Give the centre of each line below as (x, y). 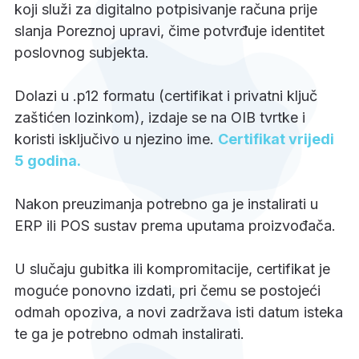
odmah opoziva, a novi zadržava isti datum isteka (179, 312)
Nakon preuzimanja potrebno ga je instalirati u (166, 204)
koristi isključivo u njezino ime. (116, 139)
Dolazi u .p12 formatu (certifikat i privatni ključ (166, 95)
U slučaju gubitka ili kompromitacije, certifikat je (172, 268)
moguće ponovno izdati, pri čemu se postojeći (167, 290)
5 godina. (48, 160)
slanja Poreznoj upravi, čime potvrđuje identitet (169, 30)
